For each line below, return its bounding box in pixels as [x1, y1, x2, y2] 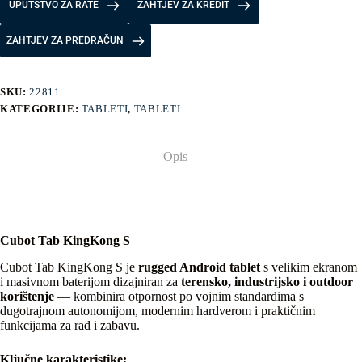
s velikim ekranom [260, 259, 357, 274]
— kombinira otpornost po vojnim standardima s [54, 288, 304, 303]
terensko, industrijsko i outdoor [181, 274, 353, 288]
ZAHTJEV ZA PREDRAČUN [6, 35, 124, 47]
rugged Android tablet [138, 259, 260, 274]
